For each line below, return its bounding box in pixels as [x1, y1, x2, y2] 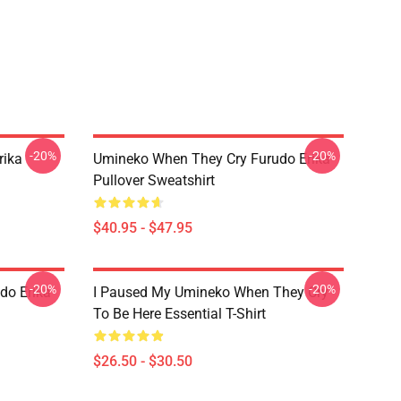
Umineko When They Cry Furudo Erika [93, 150, 330, 167]
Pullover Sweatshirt [93, 172, 215, 189]
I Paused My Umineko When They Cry [93, 284, 328, 301]
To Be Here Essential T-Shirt [93, 305, 266, 322]
